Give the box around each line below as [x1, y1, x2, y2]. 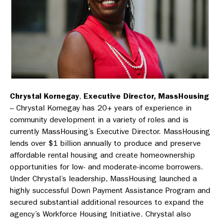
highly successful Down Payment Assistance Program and [10, 185, 210, 195]
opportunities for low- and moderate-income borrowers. [10, 162, 203, 171]
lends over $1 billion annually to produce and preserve [10, 138, 201, 148]
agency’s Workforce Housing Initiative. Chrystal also [10, 209, 191, 219]
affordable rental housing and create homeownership [10, 150, 195, 160]
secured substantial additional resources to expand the [10, 197, 204, 207]
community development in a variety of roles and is [10, 114, 189, 124]
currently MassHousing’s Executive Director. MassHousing [10, 126, 210, 136]
